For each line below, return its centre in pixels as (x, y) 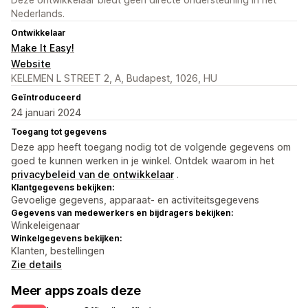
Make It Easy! (43, 48)
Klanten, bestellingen (58, 251)
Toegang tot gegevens (59, 132)
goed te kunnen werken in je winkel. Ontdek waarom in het (143, 161)
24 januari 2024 (46, 113)
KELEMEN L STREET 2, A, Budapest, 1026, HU (114, 78)
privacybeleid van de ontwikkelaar (92, 175)
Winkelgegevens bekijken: (66, 239)
